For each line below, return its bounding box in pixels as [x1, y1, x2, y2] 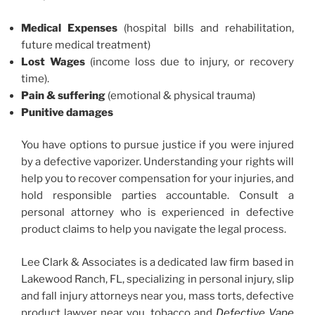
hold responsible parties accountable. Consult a [21, 189, 294, 202]
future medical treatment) [21, 38, 150, 51]
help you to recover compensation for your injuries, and [21, 172, 294, 186]
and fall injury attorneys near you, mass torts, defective [21, 289, 294, 302]
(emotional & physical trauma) [105, 89, 255, 102]
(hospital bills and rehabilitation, [124, 21, 295, 34]
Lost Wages [21, 55, 90, 68]
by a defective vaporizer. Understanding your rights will [21, 155, 294, 169]
